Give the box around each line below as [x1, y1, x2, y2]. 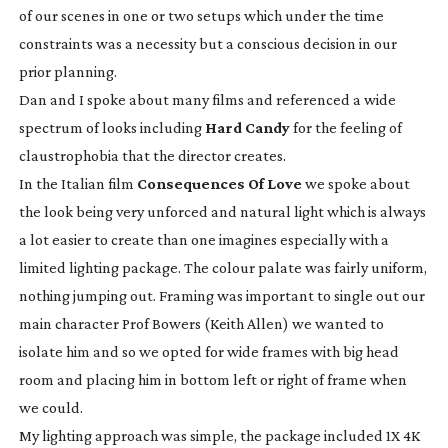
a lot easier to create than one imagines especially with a [18, 230, 389, 248]
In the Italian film [18, 174, 137, 192]
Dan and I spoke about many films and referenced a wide [18, 90, 396, 108]
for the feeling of [289, 118, 402, 136]
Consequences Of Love [136, 174, 302, 192]
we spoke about [301, 174, 410, 192]
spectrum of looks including [18, 118, 205, 136]
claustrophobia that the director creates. [18, 146, 286, 164]
